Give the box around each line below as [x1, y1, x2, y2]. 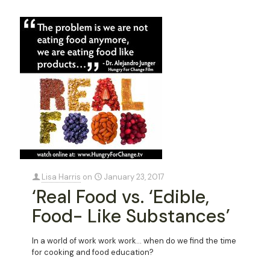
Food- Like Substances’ [32, 204, 230, 228]
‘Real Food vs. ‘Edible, [32, 184, 209, 209]
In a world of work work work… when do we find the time [32, 235, 236, 246]
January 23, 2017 [104, 171, 165, 182]
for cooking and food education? [32, 246, 154, 257]
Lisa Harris [42, 171, 81, 182]
